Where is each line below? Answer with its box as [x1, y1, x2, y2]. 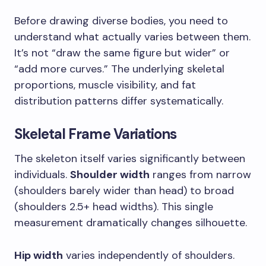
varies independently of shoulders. [63, 248, 235, 262]
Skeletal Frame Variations [14, 124, 176, 143]
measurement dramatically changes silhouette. [14, 215, 247, 230]
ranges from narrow [150, 167, 251, 182]
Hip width [14, 248, 63, 262]
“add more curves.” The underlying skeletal [14, 61, 224, 76]
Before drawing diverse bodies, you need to [14, 13, 228, 28]
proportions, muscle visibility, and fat [14, 77, 196, 92]
